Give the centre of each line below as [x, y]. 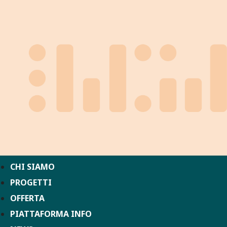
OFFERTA [27, 198]
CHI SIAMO [32, 166]
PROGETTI [31, 182]
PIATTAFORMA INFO [51, 214]
